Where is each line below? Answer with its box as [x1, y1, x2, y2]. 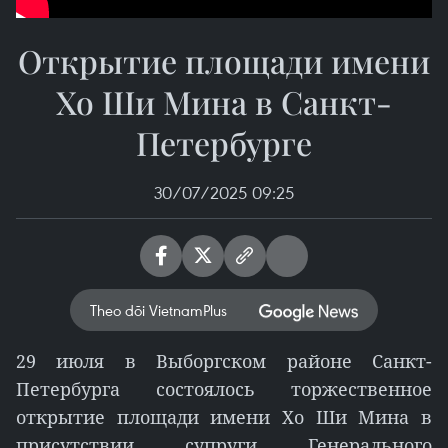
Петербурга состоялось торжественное [16, 377, 432, 401]
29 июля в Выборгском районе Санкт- [16, 349, 432, 373]
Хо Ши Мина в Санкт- [56, 80, 392, 123]
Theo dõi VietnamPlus [90, 300, 227, 320]
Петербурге [136, 121, 312, 164]
